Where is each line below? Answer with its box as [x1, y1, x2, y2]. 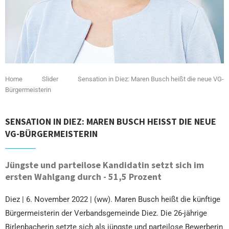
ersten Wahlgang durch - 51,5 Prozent [5, 170, 162, 182]
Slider [42, 75, 58, 83]
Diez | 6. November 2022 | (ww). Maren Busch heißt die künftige [5, 194, 220, 204]
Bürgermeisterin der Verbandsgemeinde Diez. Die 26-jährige [5, 208, 207, 218]
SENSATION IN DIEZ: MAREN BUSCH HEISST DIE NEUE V [5, 115, 216, 127]
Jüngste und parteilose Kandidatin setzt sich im [5, 158, 204, 171]
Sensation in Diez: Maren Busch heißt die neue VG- [78, 75, 224, 83]
